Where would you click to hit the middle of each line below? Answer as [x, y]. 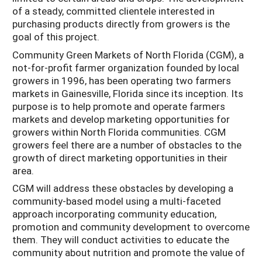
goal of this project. [56, 37]
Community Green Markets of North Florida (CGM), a [128, 54]
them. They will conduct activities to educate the [121, 240]
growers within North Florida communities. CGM [119, 132]
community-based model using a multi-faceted [117, 201]
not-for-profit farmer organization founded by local [126, 67]
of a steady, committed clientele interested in [113, 11]
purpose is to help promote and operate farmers [119, 106]
